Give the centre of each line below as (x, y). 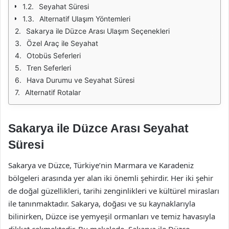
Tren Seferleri (49, 68)
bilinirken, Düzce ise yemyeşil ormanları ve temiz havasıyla (112, 216)
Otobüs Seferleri (54, 55)
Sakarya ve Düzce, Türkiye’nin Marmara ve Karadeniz (101, 165)
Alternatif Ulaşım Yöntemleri (85, 19)
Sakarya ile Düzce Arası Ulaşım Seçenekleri (98, 31)
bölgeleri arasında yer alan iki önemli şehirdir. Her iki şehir (111, 178)
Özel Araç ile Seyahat (62, 43)
